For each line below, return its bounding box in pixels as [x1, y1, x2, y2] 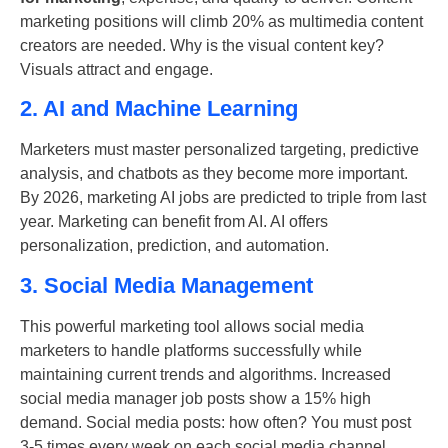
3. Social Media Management [20, 272, 313, 298]
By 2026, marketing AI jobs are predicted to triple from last [20, 189, 426, 207]
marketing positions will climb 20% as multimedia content [20, 13, 423, 31]
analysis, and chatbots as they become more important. [20, 165, 408, 183]
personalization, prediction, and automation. [20, 237, 329, 255]
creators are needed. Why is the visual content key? [20, 37, 384, 55]
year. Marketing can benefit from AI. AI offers [20, 213, 328, 231]
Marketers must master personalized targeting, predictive [20, 141, 419, 159]
